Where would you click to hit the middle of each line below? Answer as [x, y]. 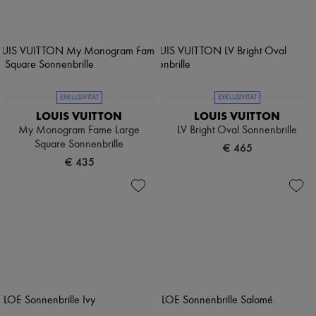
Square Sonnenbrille [79, 145]
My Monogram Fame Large [79, 131]
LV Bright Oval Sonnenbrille [237, 131]
